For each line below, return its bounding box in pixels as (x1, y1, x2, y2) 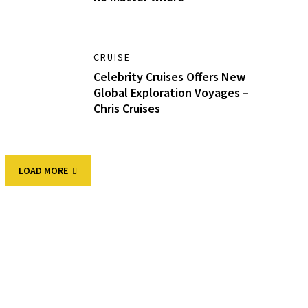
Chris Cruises (93, 100, 161, 117)
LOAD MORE (18, 164, 68, 177)
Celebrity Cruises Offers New (93, 69, 246, 85)
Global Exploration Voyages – (93, 85, 250, 101)
